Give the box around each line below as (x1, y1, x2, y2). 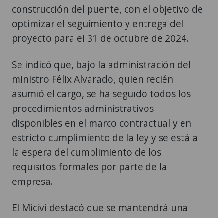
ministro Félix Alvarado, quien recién (12, 73, 173, 86)
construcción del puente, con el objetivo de (12, 2, 203, 16)
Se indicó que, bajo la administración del (12, 58, 191, 72)
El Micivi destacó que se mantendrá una (12, 201, 188, 215)
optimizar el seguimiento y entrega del (12, 17, 183, 31)
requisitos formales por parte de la (12, 160, 167, 174)
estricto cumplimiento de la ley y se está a (12, 131, 198, 145)
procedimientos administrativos (12, 102, 154, 115)
